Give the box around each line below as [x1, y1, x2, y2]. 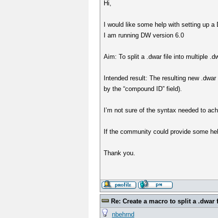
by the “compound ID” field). [104, 85, 182, 92]
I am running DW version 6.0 [104, 32, 184, 39]
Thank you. [104, 149, 136, 157]
